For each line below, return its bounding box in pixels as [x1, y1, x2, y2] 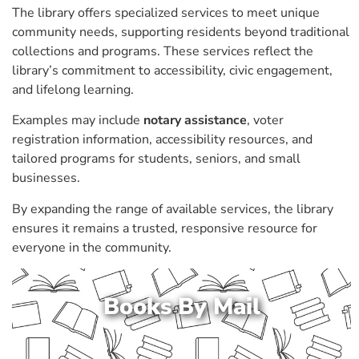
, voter [247, 111, 284, 130]
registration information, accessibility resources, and [12, 131, 313, 149]
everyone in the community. [12, 238, 171, 256]
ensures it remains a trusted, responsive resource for [12, 219, 317, 237]
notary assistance [143, 111, 247, 130]
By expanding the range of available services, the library [12, 200, 333, 218]
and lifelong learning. [12, 80, 134, 99]
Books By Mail [103, 291, 260, 323]
